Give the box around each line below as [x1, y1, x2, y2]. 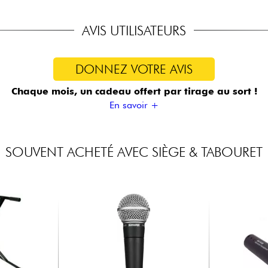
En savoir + [109, 99, 159, 111]
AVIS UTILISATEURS [82, 22, 186, 38]
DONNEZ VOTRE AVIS [75, 62, 193, 77]
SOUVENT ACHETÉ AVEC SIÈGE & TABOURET [5, 144, 263, 160]
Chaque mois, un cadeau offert [11, 86, 164, 98]
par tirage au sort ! [163, 86, 257, 98]
